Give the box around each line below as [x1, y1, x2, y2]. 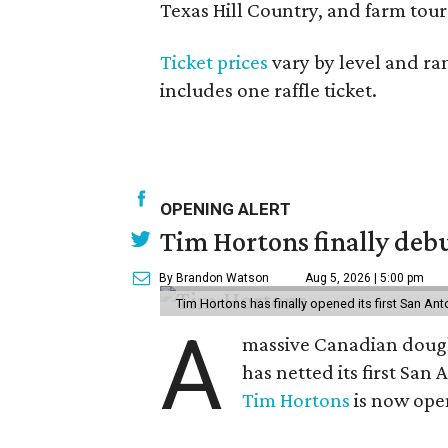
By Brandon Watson [159, 271, 269, 285]
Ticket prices [160, 50, 268, 74]
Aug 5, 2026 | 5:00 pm [305, 271, 424, 285]
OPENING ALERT [160, 199, 291, 219]
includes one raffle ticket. [160, 78, 377, 102]
